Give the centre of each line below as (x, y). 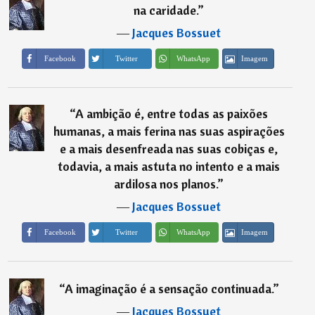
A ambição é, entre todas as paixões (172, 113)
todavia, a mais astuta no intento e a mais (169, 166)
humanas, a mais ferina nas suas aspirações (169, 131)
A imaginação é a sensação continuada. (168, 289)
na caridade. (166, 10)
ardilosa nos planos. (166, 184)
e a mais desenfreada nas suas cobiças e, (169, 148)
